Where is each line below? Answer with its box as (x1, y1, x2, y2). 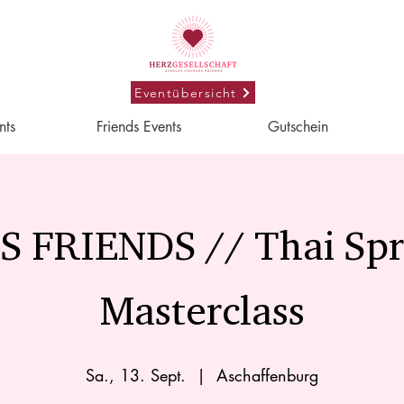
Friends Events (96, 117, 181, 136)
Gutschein (267, 117, 328, 136)
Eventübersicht (134, 84, 237, 101)
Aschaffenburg (216, 364, 318, 386)
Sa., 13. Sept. (86, 364, 186, 386)
